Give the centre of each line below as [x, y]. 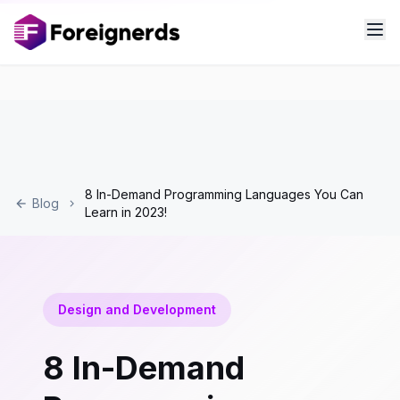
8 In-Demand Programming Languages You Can [225, 194]
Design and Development [137, 309]
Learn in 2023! [126, 212]
